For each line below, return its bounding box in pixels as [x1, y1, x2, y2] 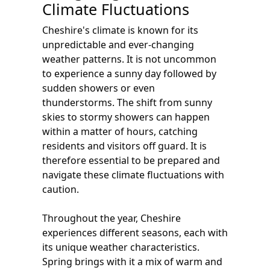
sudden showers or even [42, 81, 155, 95]
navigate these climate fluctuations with [42, 168, 224, 181]
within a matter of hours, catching [42, 125, 198, 138]
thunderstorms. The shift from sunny [42, 96, 212, 109]
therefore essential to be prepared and [42, 154, 220, 167]
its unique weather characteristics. [42, 240, 199, 254]
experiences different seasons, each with [42, 226, 228, 239]
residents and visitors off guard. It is [42, 139, 207, 152]
